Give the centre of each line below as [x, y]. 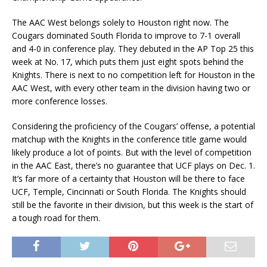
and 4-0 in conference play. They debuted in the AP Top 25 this [133, 49]
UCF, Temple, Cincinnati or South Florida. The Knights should [129, 192]
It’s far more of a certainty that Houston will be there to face [128, 179]
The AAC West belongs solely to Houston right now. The [120, 23]
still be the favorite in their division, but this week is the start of [133, 205]
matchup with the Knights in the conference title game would [129, 139]
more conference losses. [60, 101]
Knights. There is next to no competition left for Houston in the [133, 75]
